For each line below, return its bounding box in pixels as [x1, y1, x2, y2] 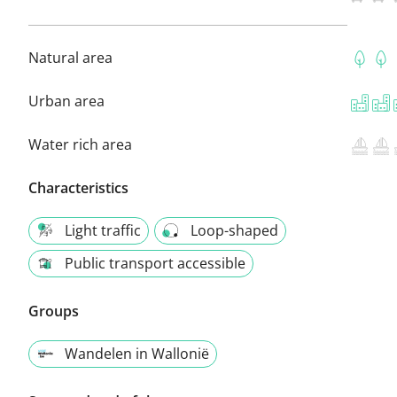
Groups [28, 300, 79, 321]
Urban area [28, 90, 105, 111]
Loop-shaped [191, 220, 278, 240]
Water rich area [28, 134, 132, 154]
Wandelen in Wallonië [65, 343, 209, 363]
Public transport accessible [65, 253, 245, 273]
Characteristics [28, 177, 128, 198]
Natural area [28, 47, 113, 67]
